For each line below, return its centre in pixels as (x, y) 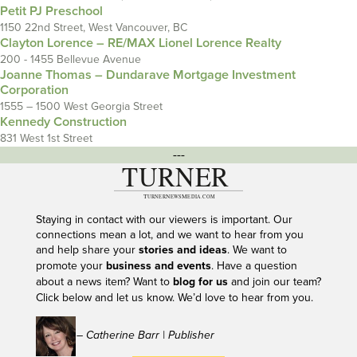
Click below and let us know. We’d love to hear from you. (176, 297)
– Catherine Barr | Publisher (145, 335)
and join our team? (274, 281)
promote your (71, 265)
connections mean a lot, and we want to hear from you (169, 234)
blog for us (200, 282)
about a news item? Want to (104, 281)
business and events (158, 266)
